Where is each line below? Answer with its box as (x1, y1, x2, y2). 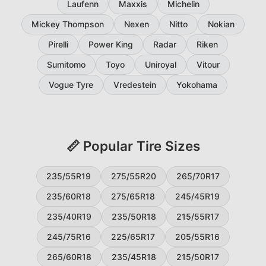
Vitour (196, 59, 220, 69)
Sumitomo (46, 59, 85, 69)
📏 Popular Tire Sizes (66, 138, 200, 154)
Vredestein (113, 80, 156, 90)
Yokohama (176, 80, 217, 90)
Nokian (208, 19, 235, 29)
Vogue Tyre (49, 80, 93, 90)
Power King (88, 39, 133, 49)
